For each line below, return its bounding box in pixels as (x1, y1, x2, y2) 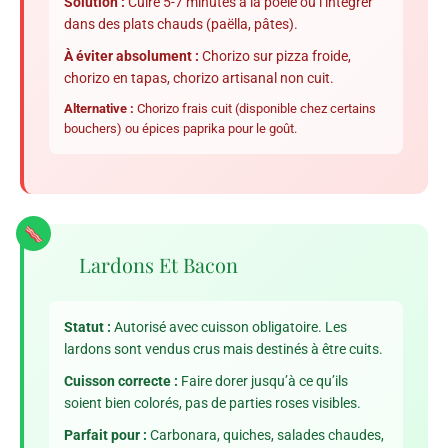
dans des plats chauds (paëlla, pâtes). (64, 16, 298, 33)
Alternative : (64, 101, 134, 117)
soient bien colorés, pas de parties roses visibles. (64, 395, 361, 412)
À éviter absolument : (64, 48, 199, 65)
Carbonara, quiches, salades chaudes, (147, 427, 384, 444)
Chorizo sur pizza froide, (199, 48, 351, 65)
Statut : (64, 319, 111, 336)
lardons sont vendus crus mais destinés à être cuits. (64, 341, 383, 358)
